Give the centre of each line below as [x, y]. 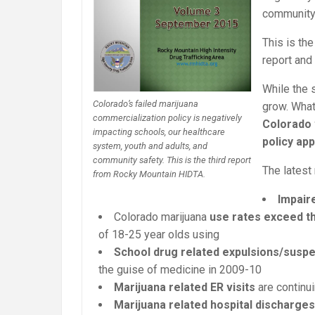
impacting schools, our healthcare [159, 131]
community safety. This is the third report [172, 160]
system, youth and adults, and [150, 146]
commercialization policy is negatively [167, 117]
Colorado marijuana [162, 217]
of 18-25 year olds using [159, 235]
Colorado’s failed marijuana [146, 103]
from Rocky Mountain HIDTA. [149, 174]
